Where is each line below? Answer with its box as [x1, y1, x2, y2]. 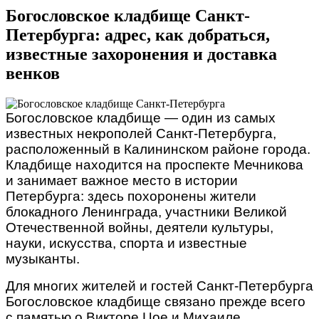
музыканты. [6, 251, 80, 266]
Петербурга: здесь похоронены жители [6, 188, 256, 204]
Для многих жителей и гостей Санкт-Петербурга [6, 278, 313, 293]
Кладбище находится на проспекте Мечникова [6, 157, 303, 172]
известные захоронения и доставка [6, 44, 277, 63]
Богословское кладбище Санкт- [6, 6, 250, 25]
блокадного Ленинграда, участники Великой [6, 204, 287, 219]
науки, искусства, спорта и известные [6, 235, 247, 251]
